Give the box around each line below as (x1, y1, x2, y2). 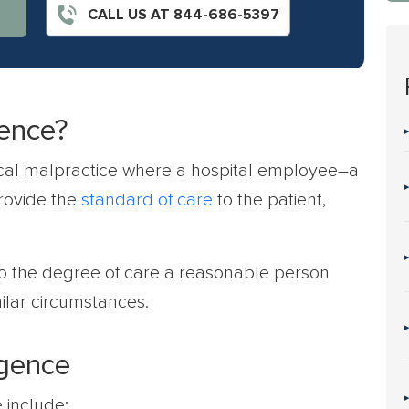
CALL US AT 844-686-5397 (83, 7, 279, 22)
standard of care (81, 191, 213, 209)
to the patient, (213, 191, 326, 209)
